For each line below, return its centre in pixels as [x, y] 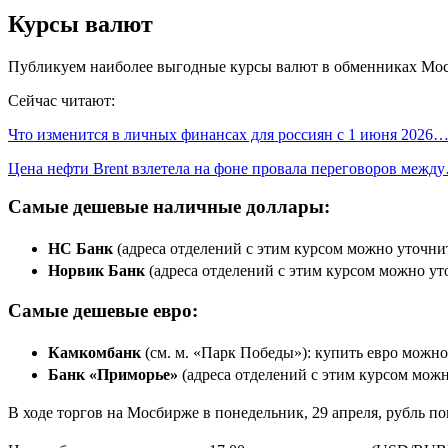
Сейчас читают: [61, 100]
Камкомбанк [96, 352]
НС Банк [82, 249]
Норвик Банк [96, 271]
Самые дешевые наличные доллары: [169, 207]
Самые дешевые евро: [103, 310]
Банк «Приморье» [113, 374]
